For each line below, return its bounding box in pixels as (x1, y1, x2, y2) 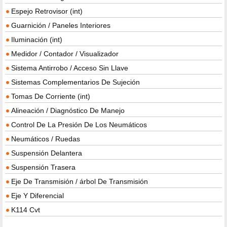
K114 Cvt (11, 206, 40, 214)
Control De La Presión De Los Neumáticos (11, 121, 147, 129)
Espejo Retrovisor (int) (11, 7, 83, 16)
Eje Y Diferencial (11, 192, 64, 200)
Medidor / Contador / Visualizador (11, 50, 119, 58)
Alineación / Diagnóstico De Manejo (11, 106, 125, 115)
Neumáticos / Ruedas (11, 135, 80, 143)
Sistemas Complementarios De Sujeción (11, 78, 140, 87)
